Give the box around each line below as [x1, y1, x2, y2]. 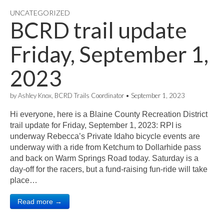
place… [10, 176, 37, 184]
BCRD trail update [10, 17, 187, 43]
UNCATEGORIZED [10, 8, 70, 17]
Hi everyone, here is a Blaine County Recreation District [10, 110, 207, 118]
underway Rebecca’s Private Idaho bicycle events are [10, 132, 200, 140]
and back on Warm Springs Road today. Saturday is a [10, 154, 198, 162]
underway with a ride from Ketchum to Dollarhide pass [10, 143, 201, 151]
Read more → [17, 197, 62, 205]
